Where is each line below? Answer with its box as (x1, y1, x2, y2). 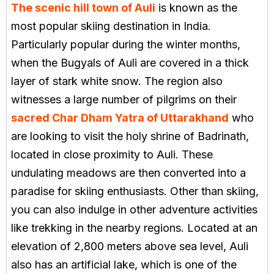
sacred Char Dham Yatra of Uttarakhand (11, 111, 229, 124)
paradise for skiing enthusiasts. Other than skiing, (11, 184, 259, 198)
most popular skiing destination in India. (11, 19, 211, 32)
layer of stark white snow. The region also (11, 74, 223, 87)
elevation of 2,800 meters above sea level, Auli (11, 239, 248, 253)
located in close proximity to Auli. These (11, 147, 213, 161)
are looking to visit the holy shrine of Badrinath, (11, 129, 249, 143)
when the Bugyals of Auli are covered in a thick (11, 56, 249, 69)
